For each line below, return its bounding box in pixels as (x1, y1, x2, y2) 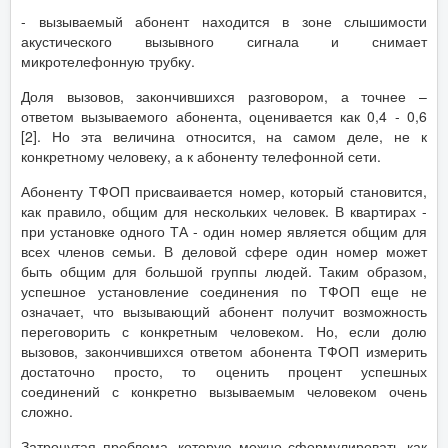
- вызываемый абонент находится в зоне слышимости (21, 10, 427, 31)
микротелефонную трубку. (21, 50, 195, 71)
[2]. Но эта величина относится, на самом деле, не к (21, 125, 427, 146)
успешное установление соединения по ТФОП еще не (21, 280, 427, 301)
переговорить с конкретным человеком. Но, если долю (21, 320, 427, 341)
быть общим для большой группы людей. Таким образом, (21, 260, 427, 281)
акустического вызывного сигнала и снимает (21, 30, 427, 51)
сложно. (21, 400, 73, 421)
